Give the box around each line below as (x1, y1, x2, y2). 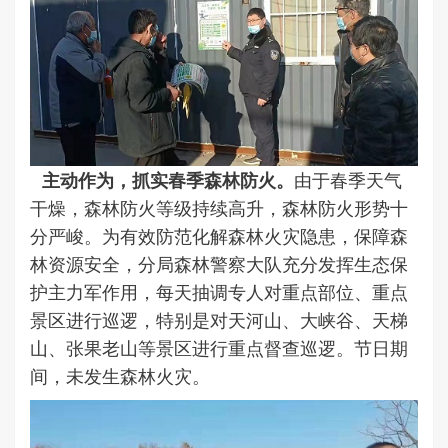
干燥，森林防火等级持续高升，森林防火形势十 (30, 197, 408, 220)
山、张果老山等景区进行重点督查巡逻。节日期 (30, 337, 408, 360)
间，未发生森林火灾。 (30, 365, 210, 388)
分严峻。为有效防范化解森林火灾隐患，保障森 (30, 225, 408, 248)
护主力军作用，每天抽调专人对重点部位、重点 (30, 281, 408, 304)
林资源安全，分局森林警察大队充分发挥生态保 (30, 253, 408, 276)
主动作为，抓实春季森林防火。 (30, 169, 294, 192)
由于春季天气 (294, 169, 402, 192)
